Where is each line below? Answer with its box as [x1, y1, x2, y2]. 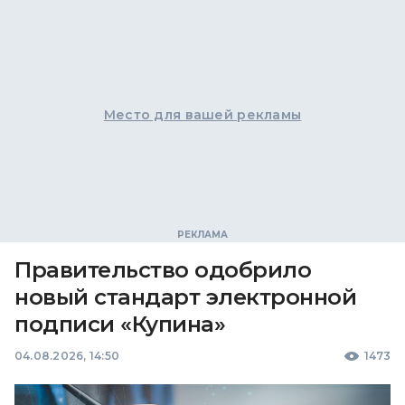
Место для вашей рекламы [103, 107, 302, 123]
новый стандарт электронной [14, 284, 357, 310]
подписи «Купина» [14, 311, 226, 337]
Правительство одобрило [14, 257, 312, 283]
